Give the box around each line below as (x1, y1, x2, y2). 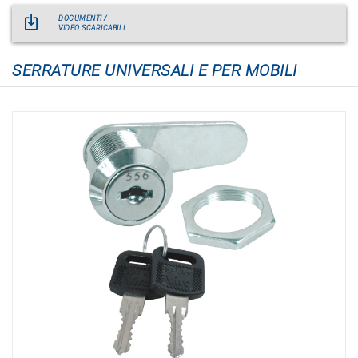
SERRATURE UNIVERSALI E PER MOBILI (12, 61, 297, 80)
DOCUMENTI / (58, 14, 107, 22)
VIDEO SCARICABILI (58, 24, 125, 32)
